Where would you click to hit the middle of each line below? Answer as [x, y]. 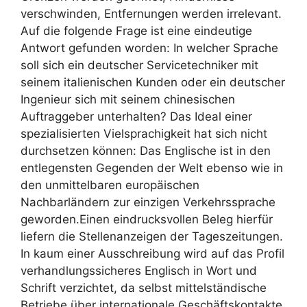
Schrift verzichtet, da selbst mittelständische [144, 287]
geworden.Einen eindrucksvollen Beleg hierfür [147, 219]
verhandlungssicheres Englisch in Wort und [139, 270]
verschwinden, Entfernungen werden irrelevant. [151, 13]
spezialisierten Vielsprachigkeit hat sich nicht [144, 133]
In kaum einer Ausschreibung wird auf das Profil [152, 253]
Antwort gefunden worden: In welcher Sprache [149, 48]
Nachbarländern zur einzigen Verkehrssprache [148, 202]
